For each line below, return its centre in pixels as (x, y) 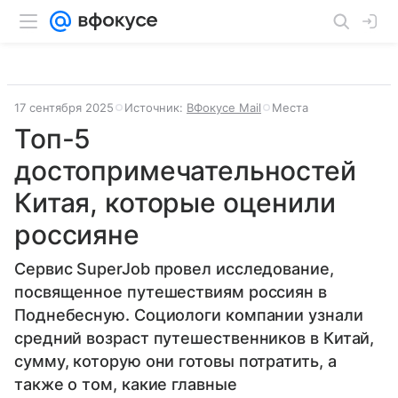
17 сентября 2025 (64, 107)
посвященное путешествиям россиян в (171, 292)
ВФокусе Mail (224, 107)
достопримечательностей (185, 171)
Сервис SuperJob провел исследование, (174, 269)
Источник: (155, 107)
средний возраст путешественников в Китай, (195, 338)
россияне (77, 235)
